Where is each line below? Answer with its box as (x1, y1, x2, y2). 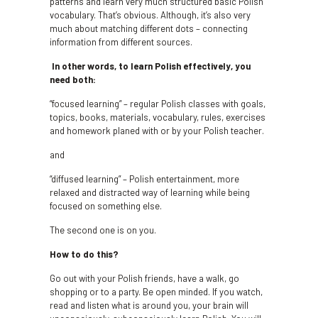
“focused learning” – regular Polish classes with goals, (49, 98, 265, 109)
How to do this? (49, 248, 119, 260)
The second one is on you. (49, 224, 156, 236)
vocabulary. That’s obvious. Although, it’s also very (49, 9, 251, 21)
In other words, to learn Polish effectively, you (49, 60, 251, 72)
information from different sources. (49, 36, 192, 48)
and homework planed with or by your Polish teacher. (49, 125, 264, 136)
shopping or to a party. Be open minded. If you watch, (49, 286, 263, 297)
